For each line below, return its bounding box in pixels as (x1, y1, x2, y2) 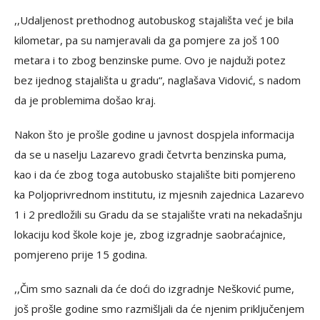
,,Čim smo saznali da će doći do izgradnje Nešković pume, (14, 281, 294, 296)
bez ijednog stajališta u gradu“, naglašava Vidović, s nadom (14, 73, 301, 87)
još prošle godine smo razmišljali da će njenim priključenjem (14, 301, 304, 316)
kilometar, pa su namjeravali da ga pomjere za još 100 (14, 33, 279, 47)
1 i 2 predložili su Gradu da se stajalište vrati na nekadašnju (14, 207, 302, 221)
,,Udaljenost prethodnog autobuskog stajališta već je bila (14, 13, 294, 27)
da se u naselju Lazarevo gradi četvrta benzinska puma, (14, 147, 286, 161)
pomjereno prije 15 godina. (14, 247, 147, 261)
